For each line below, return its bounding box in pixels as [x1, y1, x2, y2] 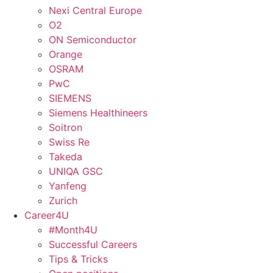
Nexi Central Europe [49, 4, 142, 16]
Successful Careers [49, 238, 137, 250]
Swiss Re [49, 135, 90, 148]
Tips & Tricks [49, 252, 108, 265]
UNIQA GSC [49, 165, 103, 177]
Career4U [24, 208, 69, 221]
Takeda [49, 150, 82, 163]
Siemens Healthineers [49, 106, 147, 119]
